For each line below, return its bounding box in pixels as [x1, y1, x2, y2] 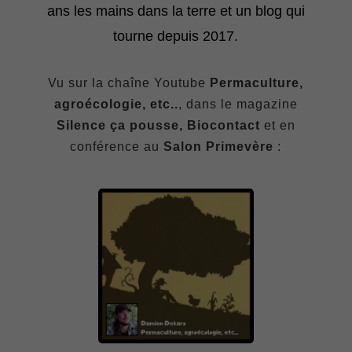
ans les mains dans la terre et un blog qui [46, 3, 305, 20]
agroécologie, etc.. [53, 97, 178, 112]
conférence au [70, 140, 164, 154]
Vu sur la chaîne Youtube [48, 76, 211, 90]
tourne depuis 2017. [113, 28, 239, 45]
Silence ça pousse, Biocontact [56, 119, 260, 133]
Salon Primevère [163, 140, 274, 154]
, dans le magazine [178, 97, 298, 112]
